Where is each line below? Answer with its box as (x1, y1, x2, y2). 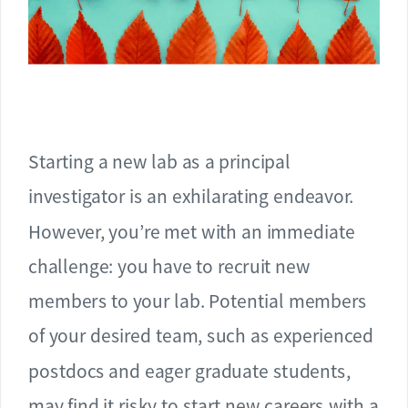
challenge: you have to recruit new (28, 253, 311, 279)
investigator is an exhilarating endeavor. (28, 183, 354, 209)
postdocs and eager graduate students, (28, 358, 351, 383)
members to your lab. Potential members (28, 288, 367, 314)
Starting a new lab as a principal (28, 148, 291, 175)
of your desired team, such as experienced (28, 322, 373, 349)
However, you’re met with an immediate (28, 219, 355, 244)
